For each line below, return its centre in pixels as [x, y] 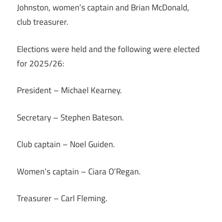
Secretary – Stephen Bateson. [70, 117]
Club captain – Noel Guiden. [66, 144]
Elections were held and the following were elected [108, 49]
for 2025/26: [41, 63]
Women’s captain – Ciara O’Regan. [79, 171]
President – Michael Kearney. [69, 90]
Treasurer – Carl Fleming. [62, 198]
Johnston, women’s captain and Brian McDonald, [103, 8]
